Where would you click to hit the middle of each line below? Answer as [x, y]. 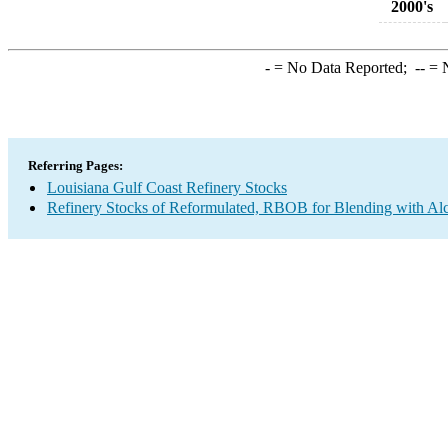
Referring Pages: [75, 165]
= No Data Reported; [342, 67]
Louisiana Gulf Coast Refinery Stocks [167, 187]
